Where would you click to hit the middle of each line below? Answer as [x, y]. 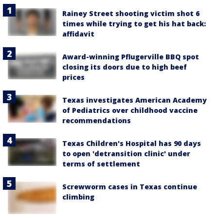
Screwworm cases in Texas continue [130, 187]
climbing [78, 197]
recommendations [97, 121]
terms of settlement [101, 164]
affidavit [78, 34]
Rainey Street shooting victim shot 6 [131, 14]
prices [73, 77]
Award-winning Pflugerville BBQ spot [131, 57]
